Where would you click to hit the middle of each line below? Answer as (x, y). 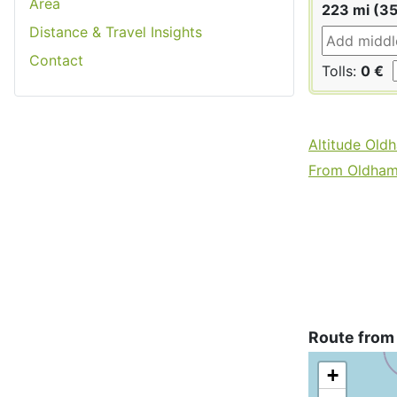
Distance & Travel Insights (116, 31)
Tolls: (341, 70)
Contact (56, 60)
